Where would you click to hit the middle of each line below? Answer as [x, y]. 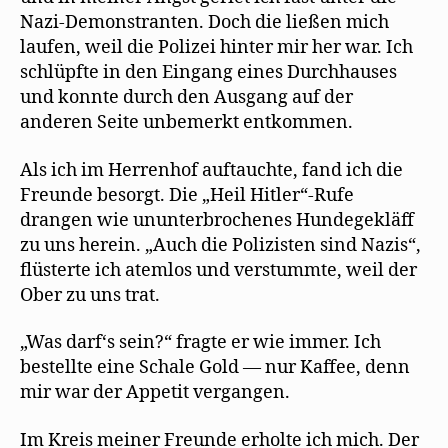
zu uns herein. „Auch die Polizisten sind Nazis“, [220, 245]
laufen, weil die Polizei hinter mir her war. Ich [216, 47]
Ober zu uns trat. [90, 295]
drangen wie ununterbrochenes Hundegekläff [217, 220]
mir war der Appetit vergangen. [155, 392]
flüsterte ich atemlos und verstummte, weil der [218, 270]
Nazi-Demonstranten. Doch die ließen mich [204, 22]
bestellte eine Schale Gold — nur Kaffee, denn [215, 367]
